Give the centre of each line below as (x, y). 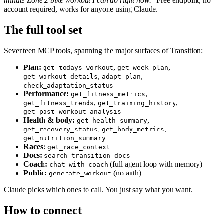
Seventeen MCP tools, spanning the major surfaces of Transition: (103, 51)
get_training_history (137, 103)
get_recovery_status (61, 130)
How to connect (43, 210)
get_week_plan (143, 68)
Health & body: (49, 120)
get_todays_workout (78, 68)
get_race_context (79, 147)
